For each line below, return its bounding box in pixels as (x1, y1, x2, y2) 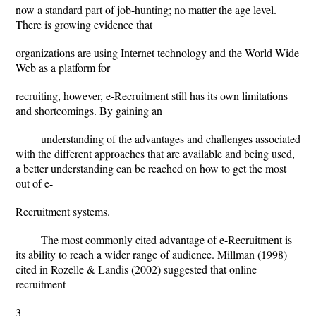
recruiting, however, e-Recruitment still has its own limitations (16, 88, 288, 103)
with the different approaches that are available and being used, (16, 146, 295, 161)
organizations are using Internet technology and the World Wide (16, 45, 299, 60)
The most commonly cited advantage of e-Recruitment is (41, 232, 292, 247)
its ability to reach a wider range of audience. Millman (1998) (16, 247, 287, 262)
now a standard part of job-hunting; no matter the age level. (16, 2, 276, 17)
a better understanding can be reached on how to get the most (16, 161, 286, 176)
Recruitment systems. (16, 204, 110, 219)
